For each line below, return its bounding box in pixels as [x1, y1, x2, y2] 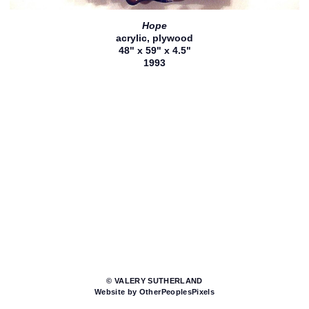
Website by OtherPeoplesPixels [94, 288, 215, 297]
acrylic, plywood [116, 32, 193, 43]
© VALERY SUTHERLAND [106, 277, 203, 286]
